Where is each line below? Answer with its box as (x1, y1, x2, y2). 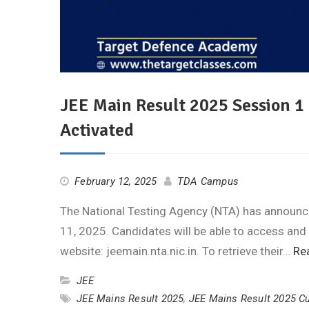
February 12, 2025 (74, 175, 157, 188)
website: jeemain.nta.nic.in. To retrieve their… (60, 243, 293, 258)
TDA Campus (177, 175, 239, 188)
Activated (60, 119, 134, 141)
